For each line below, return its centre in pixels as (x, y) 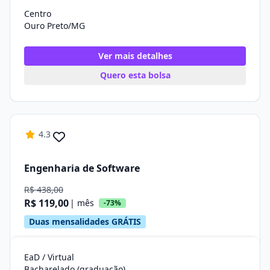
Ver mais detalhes (135, 56)
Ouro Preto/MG (55, 26)
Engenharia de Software (82, 168)
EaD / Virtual (49, 257)
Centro (38, 14)
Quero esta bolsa (135, 75)
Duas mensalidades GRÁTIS (85, 221)
